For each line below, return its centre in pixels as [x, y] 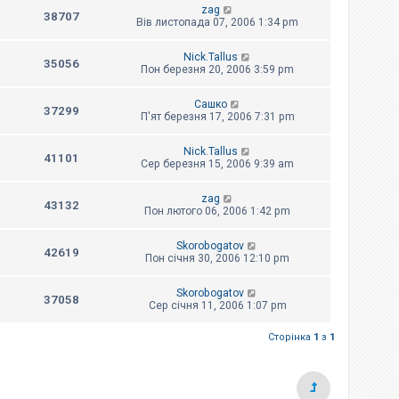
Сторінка [291, 337]
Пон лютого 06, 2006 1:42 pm [217, 211]
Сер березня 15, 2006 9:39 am [217, 163]
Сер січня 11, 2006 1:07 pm [217, 305]
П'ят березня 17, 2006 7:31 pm [217, 116]
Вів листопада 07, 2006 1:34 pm [217, 22]
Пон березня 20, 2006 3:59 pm [217, 69]
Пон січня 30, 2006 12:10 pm [217, 258]
